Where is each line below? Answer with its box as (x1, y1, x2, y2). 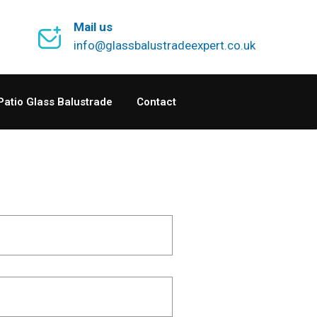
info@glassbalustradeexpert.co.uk (74, 38, 255, 52)
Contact (137, 96, 176, 108)
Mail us (74, 20, 113, 34)
